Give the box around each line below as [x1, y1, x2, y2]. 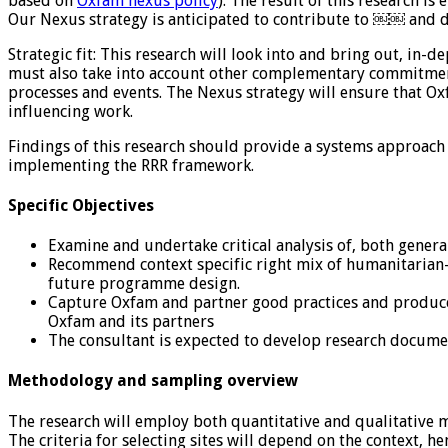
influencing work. [8, 101, 133, 121]
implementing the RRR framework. [8, 155, 254, 175]
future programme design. [48, 274, 240, 294]
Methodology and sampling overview [8, 371, 298, 391]
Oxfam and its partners [48, 312, 214, 332]
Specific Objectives [8, 195, 154, 215]
